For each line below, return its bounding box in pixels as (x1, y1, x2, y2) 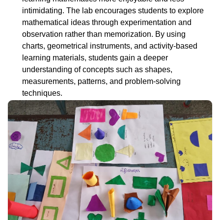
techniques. (22, 88, 62, 97)
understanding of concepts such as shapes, (22, 65, 172, 74)
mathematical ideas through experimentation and (22, 18, 192, 27)
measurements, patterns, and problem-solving (22, 77, 181, 85)
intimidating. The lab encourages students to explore (22, 6, 204, 15)
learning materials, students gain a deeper (22, 53, 168, 62)
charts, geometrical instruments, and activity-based (22, 41, 197, 50)
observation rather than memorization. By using (22, 29, 186, 38)
